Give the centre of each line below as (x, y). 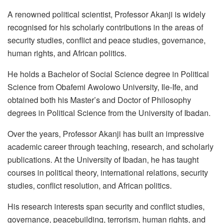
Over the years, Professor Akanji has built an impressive (106, 133)
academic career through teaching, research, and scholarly (111, 146)
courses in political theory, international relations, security (108, 172)
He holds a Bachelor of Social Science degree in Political (108, 74)
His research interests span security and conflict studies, (106, 206)
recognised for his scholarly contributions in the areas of (105, 27)
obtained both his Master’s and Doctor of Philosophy (99, 100)
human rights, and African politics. (67, 53)
